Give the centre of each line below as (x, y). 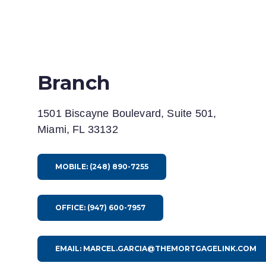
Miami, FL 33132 (78, 129)
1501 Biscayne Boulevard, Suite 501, (127, 113)
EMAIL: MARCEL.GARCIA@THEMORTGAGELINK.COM (156, 248)
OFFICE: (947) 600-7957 (100, 207)
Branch (74, 82)
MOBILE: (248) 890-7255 (102, 166)
